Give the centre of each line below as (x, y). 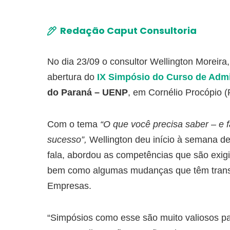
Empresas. (69, 186)
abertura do (72, 77)
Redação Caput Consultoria (129, 31)
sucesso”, (68, 140)
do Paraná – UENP (88, 92)
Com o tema (74, 124)
